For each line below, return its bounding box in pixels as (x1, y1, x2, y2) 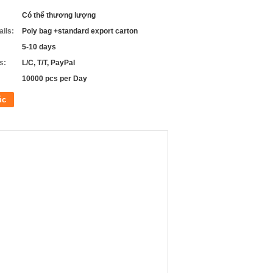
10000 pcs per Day (22, 74, 87, 83)
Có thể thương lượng (22, 11, 96, 19)
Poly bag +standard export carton (22, 27, 138, 35)
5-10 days (22, 43, 56, 51)
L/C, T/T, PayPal (22, 58, 75, 67)
